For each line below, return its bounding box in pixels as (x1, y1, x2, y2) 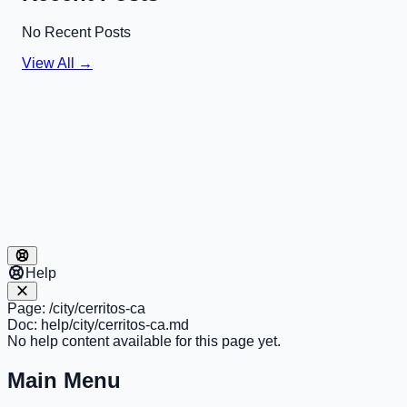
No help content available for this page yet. (7, 333, 281, 349)
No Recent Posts (22, 24, 131, 40)
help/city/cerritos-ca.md (41, 316, 189, 333)
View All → (22, 55, 93, 71)
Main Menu (7, 367, 121, 392)
